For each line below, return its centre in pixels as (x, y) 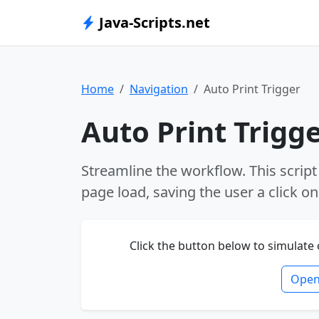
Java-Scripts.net (153, 22)
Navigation (159, 89)
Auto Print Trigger (252, 89)
